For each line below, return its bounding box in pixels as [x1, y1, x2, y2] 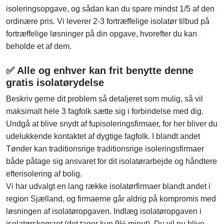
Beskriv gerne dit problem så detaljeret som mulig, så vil [6, 94, 203, 103]
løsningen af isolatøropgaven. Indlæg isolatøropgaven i [6, 207, 201, 216]
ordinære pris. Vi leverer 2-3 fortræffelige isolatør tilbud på [6, 17, 209, 26]
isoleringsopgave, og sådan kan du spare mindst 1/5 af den [6, 4, 214, 13]
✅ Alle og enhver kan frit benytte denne [6, 65, 193, 76]
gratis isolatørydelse [6, 77, 104, 88]
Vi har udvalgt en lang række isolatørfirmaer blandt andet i [6, 182, 210, 191]
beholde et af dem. [6, 42, 71, 51]
